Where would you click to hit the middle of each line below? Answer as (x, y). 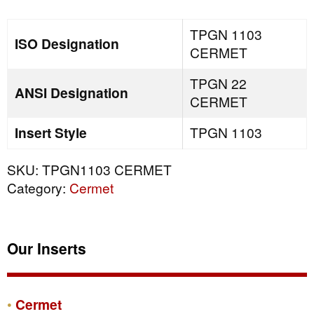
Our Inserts (47, 248)
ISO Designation (67, 43)
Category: (38, 187)
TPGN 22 (218, 83)
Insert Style (51, 132)
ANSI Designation (71, 92)
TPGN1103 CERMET (107, 169)
